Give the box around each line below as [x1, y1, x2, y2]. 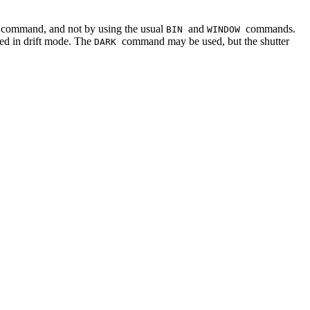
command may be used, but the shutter [122, 35, 289, 47]
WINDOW [207, 24, 246, 35]
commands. [246, 22, 295, 35]
